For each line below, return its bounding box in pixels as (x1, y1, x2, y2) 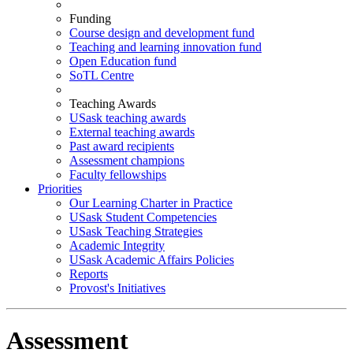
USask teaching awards (69, 111, 186, 124)
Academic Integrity (69, 239, 165, 252)
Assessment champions (69, 154, 184, 167)
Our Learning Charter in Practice (69, 196, 232, 210)
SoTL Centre (69, 69, 134, 82)
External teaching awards (69, 125, 195, 139)
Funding (69, 12, 111, 25)
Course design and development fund (69, 26, 255, 39)
